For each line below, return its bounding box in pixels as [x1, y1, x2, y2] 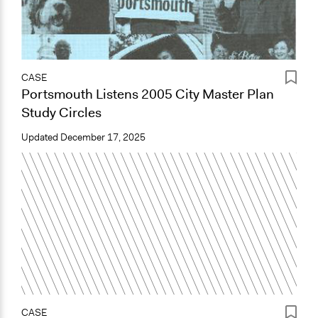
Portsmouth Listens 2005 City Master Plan [21, 84, 274, 103]
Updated [21, 131, 60, 143]
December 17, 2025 [60, 131, 146, 143]
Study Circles [21, 103, 102, 121]
